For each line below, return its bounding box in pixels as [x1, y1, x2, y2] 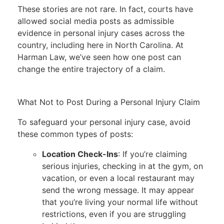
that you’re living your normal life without [41, 197, 198, 207]
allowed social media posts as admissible [17, 16, 174, 26]
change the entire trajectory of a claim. [17, 64, 165, 74]
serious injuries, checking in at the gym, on [41, 161, 203, 171]
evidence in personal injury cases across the [17, 28, 184, 38]
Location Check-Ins [41, 149, 118, 159]
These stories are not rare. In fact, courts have [17, 4, 193, 14]
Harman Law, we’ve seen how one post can [17, 52, 181, 62]
